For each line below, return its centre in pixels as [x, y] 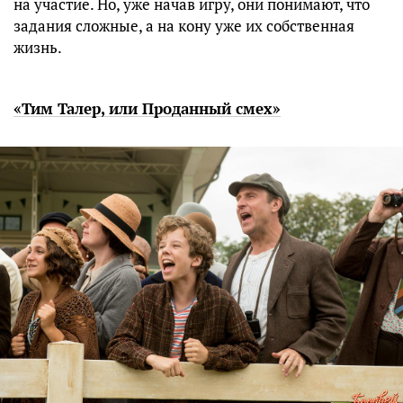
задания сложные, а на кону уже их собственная [184, 26]
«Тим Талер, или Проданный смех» [147, 109]
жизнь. [38, 48]
